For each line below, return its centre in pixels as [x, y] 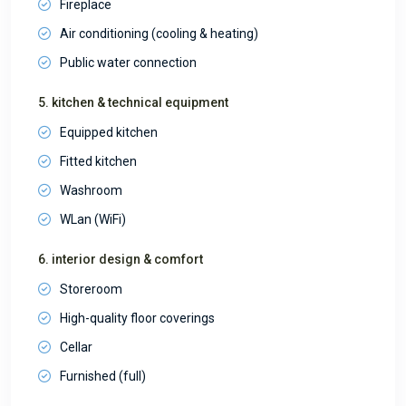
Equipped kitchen [109, 132]
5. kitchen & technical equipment [133, 102]
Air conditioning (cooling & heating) [159, 33]
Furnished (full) [103, 376]
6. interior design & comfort [121, 259]
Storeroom [91, 289]
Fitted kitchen [98, 161]
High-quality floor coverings [137, 318]
